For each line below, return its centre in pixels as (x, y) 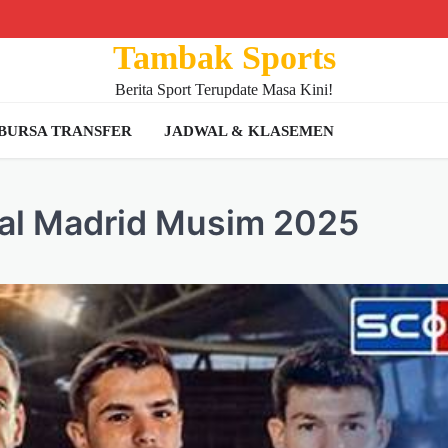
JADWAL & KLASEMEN (249, 130)
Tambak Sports (224, 57)
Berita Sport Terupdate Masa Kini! (224, 89)
